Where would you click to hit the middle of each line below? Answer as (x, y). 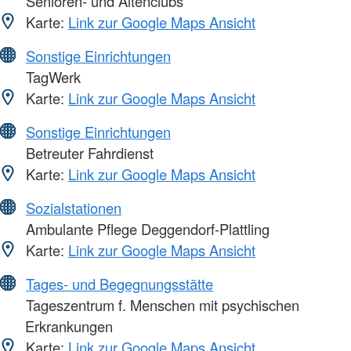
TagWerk (51, 76)
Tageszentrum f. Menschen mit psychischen (161, 304)
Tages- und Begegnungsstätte (119, 283)
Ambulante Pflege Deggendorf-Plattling (146, 228)
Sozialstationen (74, 207)
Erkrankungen (69, 326)
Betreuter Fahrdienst (88, 152)
